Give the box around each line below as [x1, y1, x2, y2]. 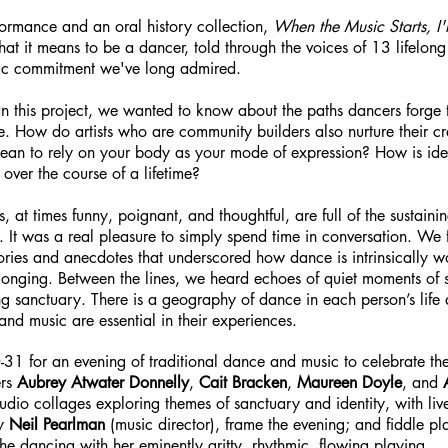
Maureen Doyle [297, 372, 402, 393]
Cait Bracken [194, 372, 287, 393]
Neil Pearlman [9, 414, 105, 435]
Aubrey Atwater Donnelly [17, 372, 189, 393]
